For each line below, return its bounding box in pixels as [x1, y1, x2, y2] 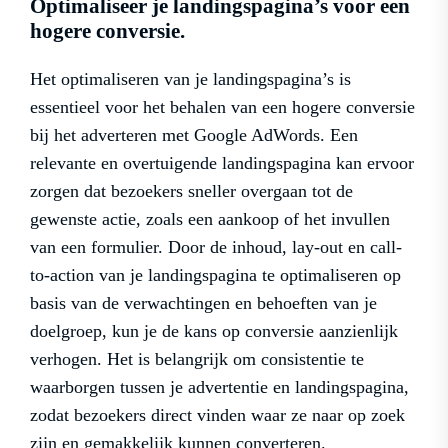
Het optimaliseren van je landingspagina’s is [30, 68, 351, 89]
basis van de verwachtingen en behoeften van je [30, 292, 377, 313]
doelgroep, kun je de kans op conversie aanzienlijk [30, 320, 398, 341]
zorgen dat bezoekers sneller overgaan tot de [30, 180, 353, 201]
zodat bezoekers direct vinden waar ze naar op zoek [30, 404, 405, 425]
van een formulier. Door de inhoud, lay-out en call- [30, 236, 402, 257]
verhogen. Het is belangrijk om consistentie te [30, 348, 364, 369]
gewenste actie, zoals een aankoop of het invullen [30, 208, 390, 229]
